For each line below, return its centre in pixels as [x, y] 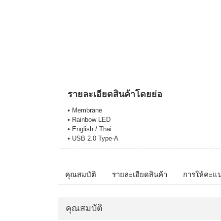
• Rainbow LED [89, 120]
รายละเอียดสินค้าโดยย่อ [115, 94]
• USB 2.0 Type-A [93, 139]
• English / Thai [90, 129]
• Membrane [85, 110]
